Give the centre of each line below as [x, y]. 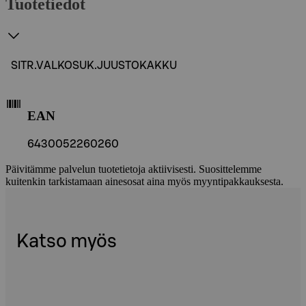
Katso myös [67, 241]
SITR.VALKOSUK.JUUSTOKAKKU [94, 65]
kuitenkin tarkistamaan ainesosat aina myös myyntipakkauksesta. [144, 182]
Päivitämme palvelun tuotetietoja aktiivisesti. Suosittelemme [134, 169]
